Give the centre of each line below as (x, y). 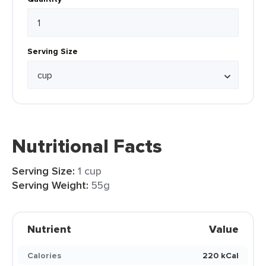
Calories (44, 255)
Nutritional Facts (87, 146)
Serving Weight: (50, 185)
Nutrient (49, 229)
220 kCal (221, 255)
